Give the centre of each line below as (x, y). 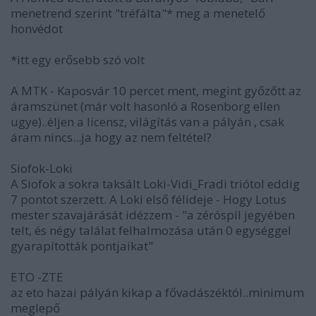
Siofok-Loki (42, 168)
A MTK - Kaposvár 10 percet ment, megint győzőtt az (156, 91)
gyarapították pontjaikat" (82, 246)
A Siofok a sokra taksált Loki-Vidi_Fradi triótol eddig (155, 184)
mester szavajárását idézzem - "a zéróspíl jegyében (153, 215)
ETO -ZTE (37, 277)
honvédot (37, 29)
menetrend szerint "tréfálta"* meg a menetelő (138, 13)
